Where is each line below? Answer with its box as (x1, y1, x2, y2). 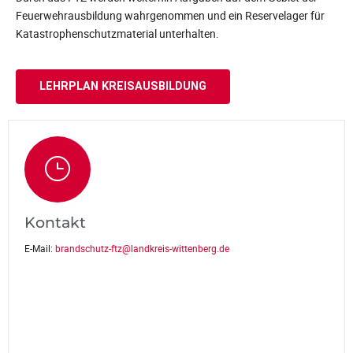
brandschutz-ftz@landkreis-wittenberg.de (55, 242, 229, 255)
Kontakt (24, 212, 86, 232)
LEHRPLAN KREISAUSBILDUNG (39, 80, 206, 94)
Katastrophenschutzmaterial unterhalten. (16, 25, 219, 41)
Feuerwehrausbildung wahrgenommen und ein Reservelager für (16, 7, 325, 23)
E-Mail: (24, 242, 55, 255)
